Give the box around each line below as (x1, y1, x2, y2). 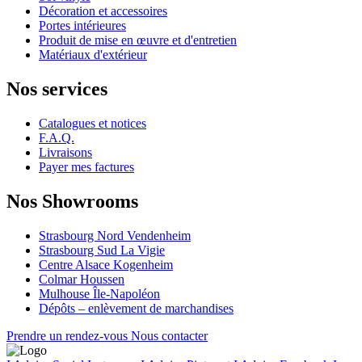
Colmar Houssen (39, 272, 124, 287)
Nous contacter (131, 329, 208, 343)
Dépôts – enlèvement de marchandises (39, 301, 234, 316)
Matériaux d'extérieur (39, 48, 147, 62)
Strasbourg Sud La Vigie (39, 243, 165, 258)
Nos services (6, 78, 107, 100)
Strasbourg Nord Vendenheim (39, 229, 191, 243)
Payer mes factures (39, 160, 134, 175)
